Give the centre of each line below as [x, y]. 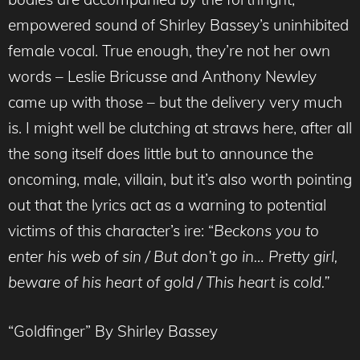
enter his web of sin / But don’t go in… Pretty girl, [173, 257]
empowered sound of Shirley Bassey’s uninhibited [178, 25]
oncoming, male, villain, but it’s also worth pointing [180, 180]
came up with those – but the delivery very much [175, 102]
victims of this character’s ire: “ [111, 231]
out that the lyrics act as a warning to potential [167, 205]
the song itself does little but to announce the [161, 154]
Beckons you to [266, 231]
